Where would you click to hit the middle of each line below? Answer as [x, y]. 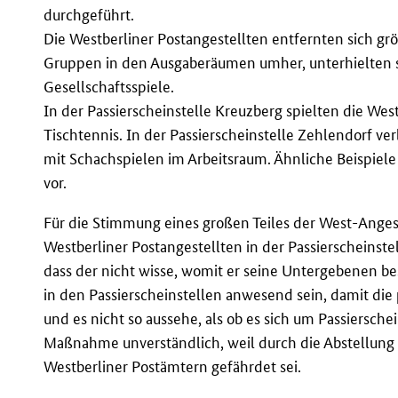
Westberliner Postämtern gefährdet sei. [173, 366]
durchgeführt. [89, 14]
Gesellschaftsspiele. [109, 86]
